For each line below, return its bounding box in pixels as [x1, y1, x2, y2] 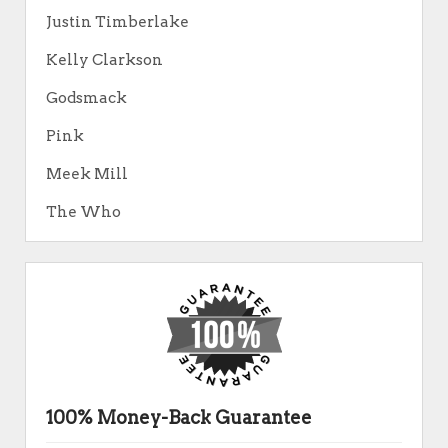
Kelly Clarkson [46, 51, 163, 69]
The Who [46, 203, 121, 221]
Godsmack [46, 89, 127, 107]
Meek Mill [46, 165, 128, 183]
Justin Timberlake [46, 13, 189, 31]
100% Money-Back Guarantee [46, 407, 312, 428]
